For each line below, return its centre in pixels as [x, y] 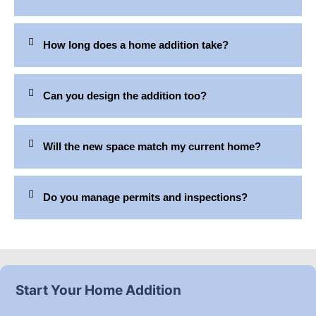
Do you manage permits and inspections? [146, 197]
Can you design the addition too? [125, 95]
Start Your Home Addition [99, 290]
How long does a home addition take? [136, 44]
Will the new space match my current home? [152, 146]
